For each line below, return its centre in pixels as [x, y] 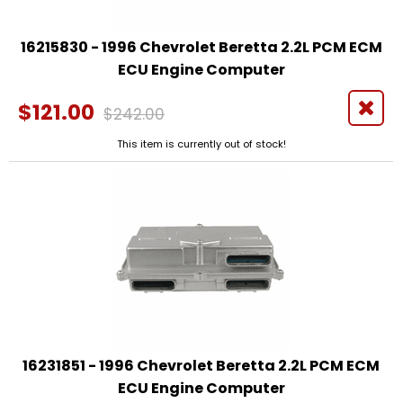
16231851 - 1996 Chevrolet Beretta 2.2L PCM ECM [201, 365]
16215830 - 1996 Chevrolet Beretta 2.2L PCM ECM [201, 48]
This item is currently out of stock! [201, 144]
